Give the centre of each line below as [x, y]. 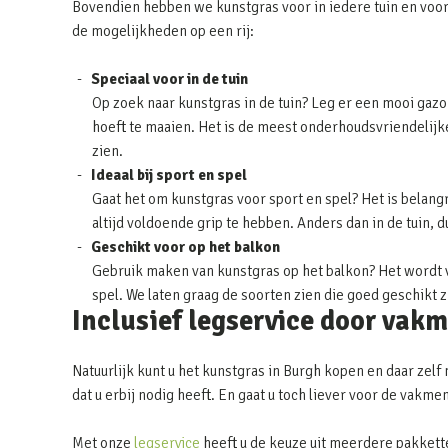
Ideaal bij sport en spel [169, 175]
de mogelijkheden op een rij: [163, 31]
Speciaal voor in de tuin [169, 79]
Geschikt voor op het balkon [185, 247]
